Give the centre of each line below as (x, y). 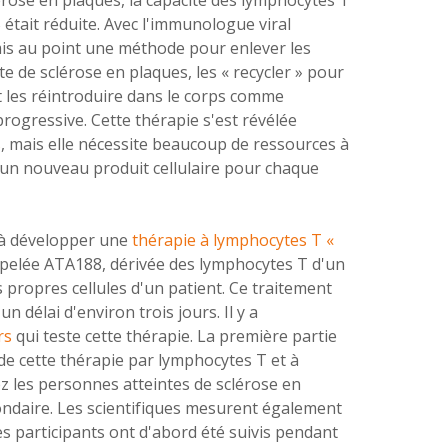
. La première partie (263, 335)
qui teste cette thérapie (102, 335)
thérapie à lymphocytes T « (232, 239)
